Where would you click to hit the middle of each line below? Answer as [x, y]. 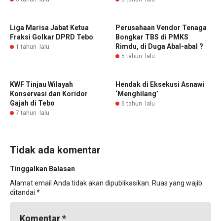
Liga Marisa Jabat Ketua [49, 28]
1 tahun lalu [33, 47]
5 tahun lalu [138, 56]
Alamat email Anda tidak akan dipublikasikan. [80, 183]
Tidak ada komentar [55, 150]
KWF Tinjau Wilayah [41, 84]
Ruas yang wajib [177, 183]
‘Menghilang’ [137, 94]
